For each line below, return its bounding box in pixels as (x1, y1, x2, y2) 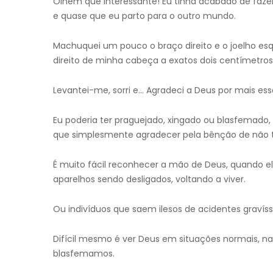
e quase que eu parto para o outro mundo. (53, 10, 236, 22)
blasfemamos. (53, 247, 115, 260)
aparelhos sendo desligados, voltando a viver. (53, 173, 246, 185)
